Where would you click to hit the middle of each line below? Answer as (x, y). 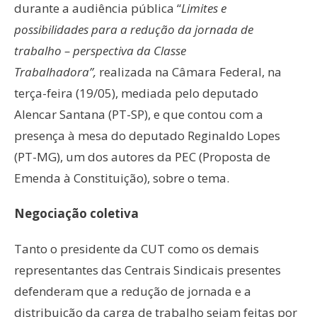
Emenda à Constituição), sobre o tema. (122, 178)
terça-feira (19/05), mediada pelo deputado (136, 93)
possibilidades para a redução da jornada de (134, 30)
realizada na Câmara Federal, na (190, 72)
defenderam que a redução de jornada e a (133, 292)
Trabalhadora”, (57, 72)
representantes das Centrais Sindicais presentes (148, 270)
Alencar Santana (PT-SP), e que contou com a (139, 115)
